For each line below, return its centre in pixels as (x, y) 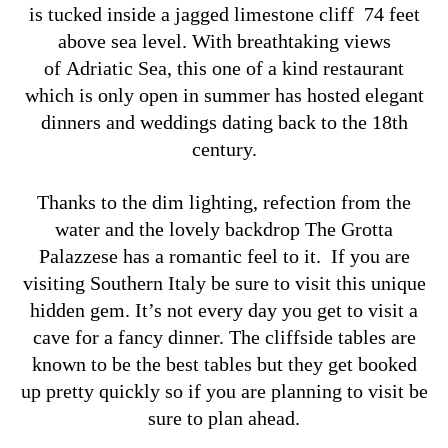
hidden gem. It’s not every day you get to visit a (224, 309)
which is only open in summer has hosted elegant (224, 94)
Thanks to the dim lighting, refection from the (224, 201)
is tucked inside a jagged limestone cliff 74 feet (224, 13)
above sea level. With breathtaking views (224, 40)
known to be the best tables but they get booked (224, 363)
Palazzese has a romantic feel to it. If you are (224, 255)
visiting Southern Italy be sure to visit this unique (224, 282)
